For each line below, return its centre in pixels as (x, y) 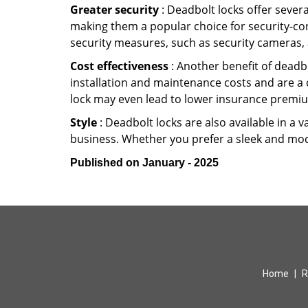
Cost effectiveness (119, 66)
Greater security (114, 10)
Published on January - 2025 (144, 163)
